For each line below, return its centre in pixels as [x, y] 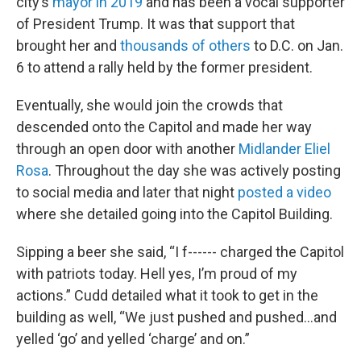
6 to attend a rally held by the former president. [164, 68]
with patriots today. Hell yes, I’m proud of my [157, 274]
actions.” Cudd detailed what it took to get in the [167, 296]
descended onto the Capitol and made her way [164, 127]
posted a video [284, 193]
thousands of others [185, 46]
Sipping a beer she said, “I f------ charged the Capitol [180, 252]
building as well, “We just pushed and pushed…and [176, 317]
